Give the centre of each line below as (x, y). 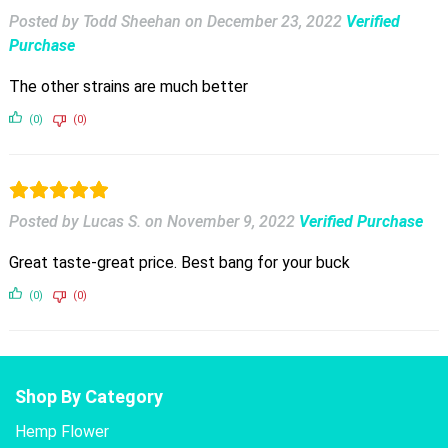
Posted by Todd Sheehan (94, 21)
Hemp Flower (62, 431)
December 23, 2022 (274, 21)
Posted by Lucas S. (74, 221)
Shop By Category (89, 396)
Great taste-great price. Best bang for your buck (179, 262)
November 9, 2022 (230, 221)
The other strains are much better (128, 86)
